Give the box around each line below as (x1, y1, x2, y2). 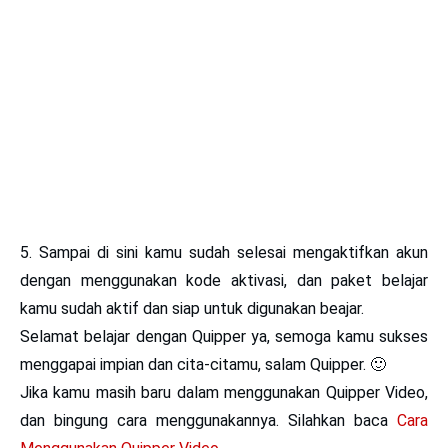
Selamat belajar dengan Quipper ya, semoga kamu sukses (20, 326, 428, 346)
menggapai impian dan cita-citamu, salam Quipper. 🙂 (20, 354, 386, 374)
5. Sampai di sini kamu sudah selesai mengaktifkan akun (20, 242, 428, 262)
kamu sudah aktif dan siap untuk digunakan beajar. (20, 298, 364, 318)
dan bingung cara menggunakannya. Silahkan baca (20, 410, 397, 430)
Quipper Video (325, 382, 426, 402)
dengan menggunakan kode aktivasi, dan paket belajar (20, 270, 428, 290)
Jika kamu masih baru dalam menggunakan (20, 382, 326, 402)
